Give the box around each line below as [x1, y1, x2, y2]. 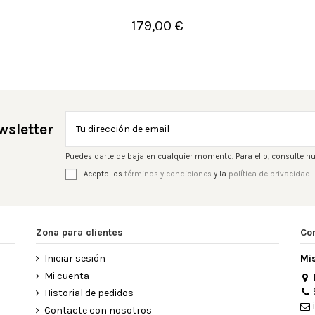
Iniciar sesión [44, 252, 105, 264]
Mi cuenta [44, 269, 89, 282]
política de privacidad [228, 169, 310, 179]
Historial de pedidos [44, 287, 134, 300]
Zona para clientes [35, 226, 123, 238]
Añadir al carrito [133, 24, 207, 37]
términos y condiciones [124, 169, 212, 179]
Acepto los [83, 169, 124, 179]
